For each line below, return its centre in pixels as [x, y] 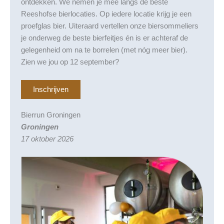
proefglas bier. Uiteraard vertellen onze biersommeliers [109, 26]
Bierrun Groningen [50, 115]
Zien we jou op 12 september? [70, 62]
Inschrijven [50, 89]
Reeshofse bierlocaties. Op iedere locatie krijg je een [106, 14]
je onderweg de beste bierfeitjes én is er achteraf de [104, 38]
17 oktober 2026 [47, 139]
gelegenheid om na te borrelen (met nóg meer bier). [104, 50]
